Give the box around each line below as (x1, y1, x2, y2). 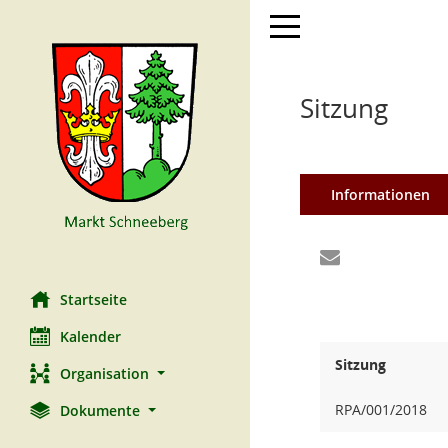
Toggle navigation (269, 15, 387, 34)
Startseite (60, 290, 127, 309)
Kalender (60, 327, 121, 346)
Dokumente (60, 401, 140, 420)
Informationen (330, 185, 430, 204)
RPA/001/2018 (335, 400, 427, 419)
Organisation (60, 364, 149, 383)
